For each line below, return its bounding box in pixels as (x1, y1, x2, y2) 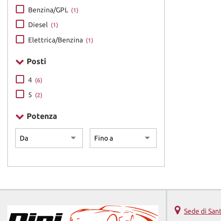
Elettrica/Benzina (28, 36, 84, 44)
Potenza (27, 111, 57, 121)
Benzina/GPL (28, 5, 70, 14)
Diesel (28, 21, 49, 29)
